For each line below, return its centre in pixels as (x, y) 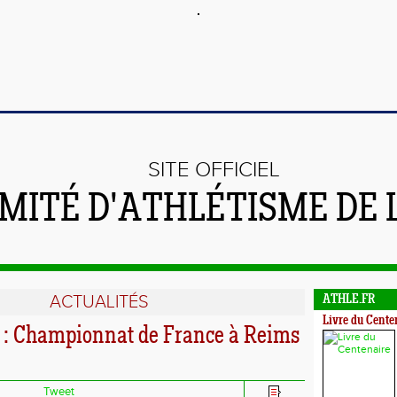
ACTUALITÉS (99, 302)
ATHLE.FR (349, 300)
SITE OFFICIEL (214, 170)
